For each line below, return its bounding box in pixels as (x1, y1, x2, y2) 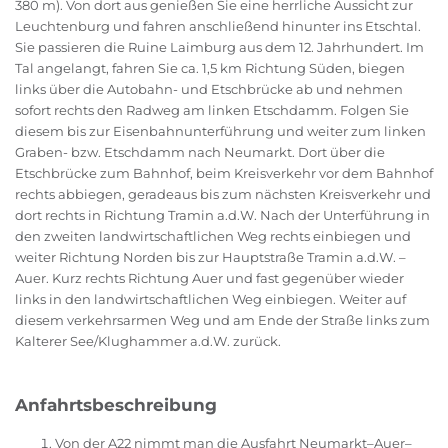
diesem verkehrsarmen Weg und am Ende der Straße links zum (15, 312, 430, 329)
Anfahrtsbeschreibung (15, 395, 217, 416)
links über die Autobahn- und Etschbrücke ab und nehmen (15, 81, 403, 98)
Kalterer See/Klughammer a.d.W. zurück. (15, 333, 281, 350)
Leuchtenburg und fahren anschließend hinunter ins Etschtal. (15, 18, 421, 35)
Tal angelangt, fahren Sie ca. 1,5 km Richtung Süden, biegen (15, 60, 405, 77)
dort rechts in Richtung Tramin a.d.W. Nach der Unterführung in (15, 207, 430, 224)
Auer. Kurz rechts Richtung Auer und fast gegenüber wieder (15, 270, 404, 287)
